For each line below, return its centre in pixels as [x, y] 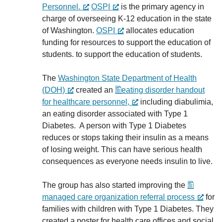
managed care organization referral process [118, 197]
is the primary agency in [162, 7]
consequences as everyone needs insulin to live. [128, 161]
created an [94, 90]
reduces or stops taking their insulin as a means [125, 138]
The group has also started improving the [115, 185]
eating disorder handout [163, 90]
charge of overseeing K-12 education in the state [127, 19]
